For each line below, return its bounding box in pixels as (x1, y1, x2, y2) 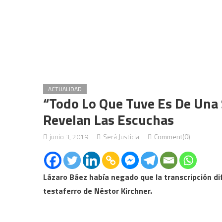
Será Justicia (103, 131, 139, 142)
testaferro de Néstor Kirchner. (43, 185, 152, 197)
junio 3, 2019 (50, 131, 88, 142)
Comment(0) (154, 131, 190, 142)
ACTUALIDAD (48, 84, 82, 94)
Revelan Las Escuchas (43, 109, 174, 130)
